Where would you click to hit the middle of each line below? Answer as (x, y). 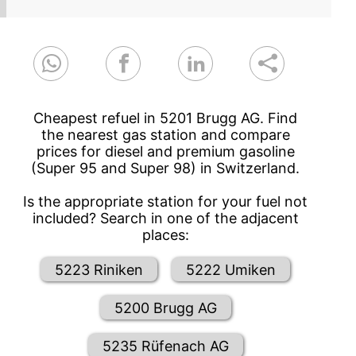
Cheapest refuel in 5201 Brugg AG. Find (166, 118)
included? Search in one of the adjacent (165, 219)
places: (165, 235)
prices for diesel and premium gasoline (165, 152)
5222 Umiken (231, 269)
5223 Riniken (99, 269)
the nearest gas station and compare (165, 135)
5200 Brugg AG (165, 308)
